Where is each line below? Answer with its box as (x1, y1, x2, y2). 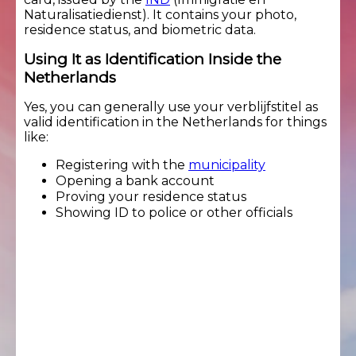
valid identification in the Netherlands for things (24, 114, 327, 130)
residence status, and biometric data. (24, 21, 256, 37)
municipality (188, 157, 265, 172)
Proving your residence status (56, 188, 246, 204)
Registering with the (56, 157, 188, 172)
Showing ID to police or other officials (56, 204, 292, 220)
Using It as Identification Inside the (24, 49, 281, 68)
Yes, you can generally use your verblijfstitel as (24, 99, 318, 114)
